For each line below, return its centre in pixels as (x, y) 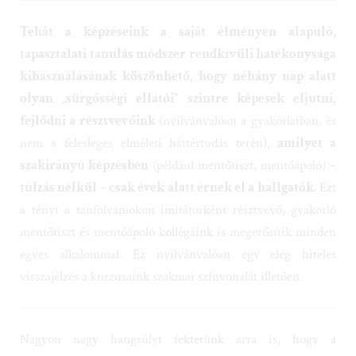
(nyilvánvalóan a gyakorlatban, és (248, 111)
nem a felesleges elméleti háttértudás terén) (144, 133)
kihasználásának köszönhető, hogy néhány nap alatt (178, 66)
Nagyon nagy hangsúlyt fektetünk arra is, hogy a (178, 329)
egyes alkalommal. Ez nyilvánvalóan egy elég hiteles (178, 244)
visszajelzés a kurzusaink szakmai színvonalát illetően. (161, 267)
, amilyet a (302, 133)
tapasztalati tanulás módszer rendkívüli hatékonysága (178, 44)
